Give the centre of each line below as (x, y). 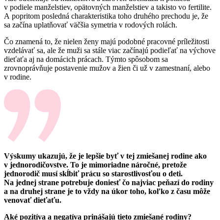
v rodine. (18, 77)
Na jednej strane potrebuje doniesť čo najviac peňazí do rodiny (109, 182)
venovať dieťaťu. (33, 200)
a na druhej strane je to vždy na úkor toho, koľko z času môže (107, 191)
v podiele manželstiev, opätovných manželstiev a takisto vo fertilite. (108, 7)
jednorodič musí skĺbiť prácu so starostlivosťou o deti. (93, 173)
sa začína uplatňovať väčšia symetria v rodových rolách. (91, 25)
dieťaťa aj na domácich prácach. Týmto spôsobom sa (86, 59)
